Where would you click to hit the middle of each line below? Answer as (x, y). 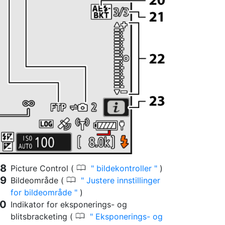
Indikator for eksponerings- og (69, 205)
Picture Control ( (43, 168)
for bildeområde (42, 193)
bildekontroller (124, 168)
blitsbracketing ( (43, 217)
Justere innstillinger (122, 181)
